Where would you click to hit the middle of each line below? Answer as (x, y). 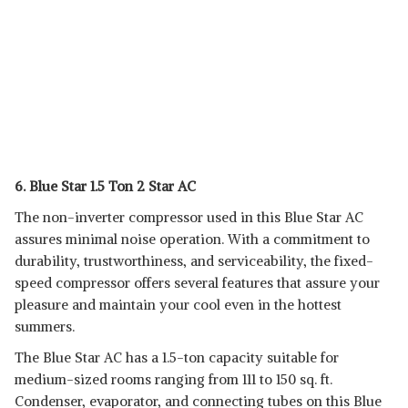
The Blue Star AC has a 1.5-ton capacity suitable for (177, 357)
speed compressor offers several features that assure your (197, 283)
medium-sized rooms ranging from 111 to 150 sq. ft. (173, 379)
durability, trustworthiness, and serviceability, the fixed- (194, 261)
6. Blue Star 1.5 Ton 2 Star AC (105, 186)
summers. (45, 326)
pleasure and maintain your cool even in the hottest (178, 305)
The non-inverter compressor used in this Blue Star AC (189, 217)
